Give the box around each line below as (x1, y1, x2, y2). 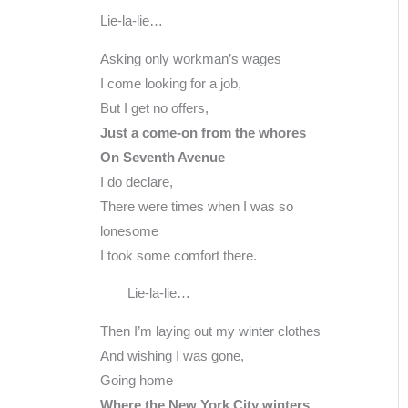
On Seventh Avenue (100, 149, 225, 165)
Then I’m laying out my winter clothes (100, 324, 321, 340)
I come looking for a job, (100, 76, 241, 91)
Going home (100, 373, 173, 389)
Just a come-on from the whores (100, 125, 306, 140)
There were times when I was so (100, 199, 293, 214)
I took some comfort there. (100, 248, 257, 263)
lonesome (100, 223, 158, 239)
